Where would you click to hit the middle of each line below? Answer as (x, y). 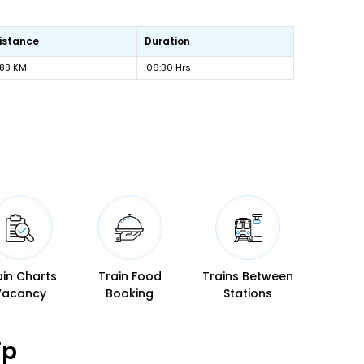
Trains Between (248, 276)
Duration (167, 41)
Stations (248, 293)
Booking (130, 293)
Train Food (130, 276)
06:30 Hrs (169, 67)
